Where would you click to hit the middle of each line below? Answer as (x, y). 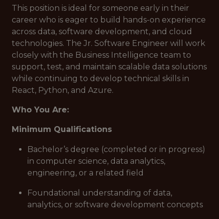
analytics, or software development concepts (115, 205)
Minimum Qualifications (62, 129)
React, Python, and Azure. (63, 90)
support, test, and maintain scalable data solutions (109, 67)
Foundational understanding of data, (100, 193)
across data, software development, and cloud (102, 32)
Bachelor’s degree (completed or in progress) (116, 149)
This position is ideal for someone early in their (100, 8)
